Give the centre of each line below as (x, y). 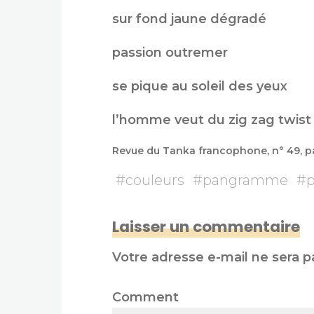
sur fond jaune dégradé (189, 19)
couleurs (155, 180)
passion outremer (170, 53)
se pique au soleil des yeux (200, 87)
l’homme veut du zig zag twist (212, 120)
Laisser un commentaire (206, 227)
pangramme (245, 180)
